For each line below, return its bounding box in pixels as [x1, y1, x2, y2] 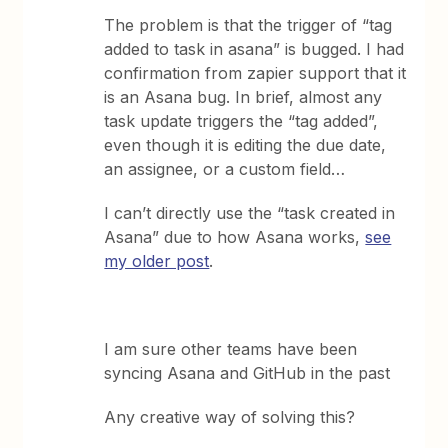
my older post [104, 251, 210, 271]
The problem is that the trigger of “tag [104, 15, 393, 35]
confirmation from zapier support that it [104, 63, 407, 83]
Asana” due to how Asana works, [104, 227, 366, 247]
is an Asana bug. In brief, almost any [104, 87, 383, 107]
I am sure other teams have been [104, 339, 358, 359]
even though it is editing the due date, [104, 135, 387, 155]
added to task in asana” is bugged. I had [104, 39, 405, 59]
